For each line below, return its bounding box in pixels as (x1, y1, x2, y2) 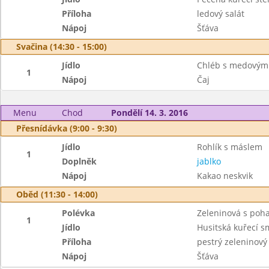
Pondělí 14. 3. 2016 (110, 107, 188, 118)
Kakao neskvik (196, 170, 253, 181)
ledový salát (196, 8, 244, 19)
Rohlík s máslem (196, 141, 262, 153)
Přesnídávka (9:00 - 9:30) (16, 122, 117, 134)
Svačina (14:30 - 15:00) (16, 41, 107, 52)
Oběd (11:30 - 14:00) (16, 189, 98, 200)
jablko (196, 156, 221, 167)
